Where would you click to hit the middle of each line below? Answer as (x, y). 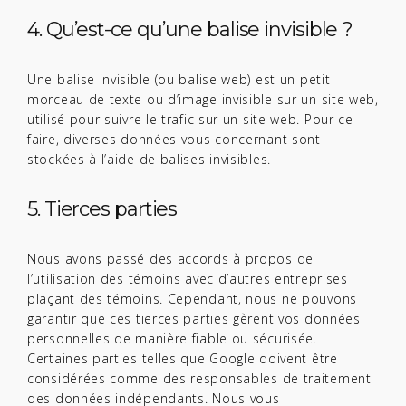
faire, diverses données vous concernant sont (174, 139)
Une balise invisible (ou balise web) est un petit (179, 79)
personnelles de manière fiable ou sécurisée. (172, 338)
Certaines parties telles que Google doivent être (183, 358)
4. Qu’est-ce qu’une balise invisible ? (190, 29)
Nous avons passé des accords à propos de (171, 259)
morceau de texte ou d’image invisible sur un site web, (203, 99)
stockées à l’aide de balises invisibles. (149, 159)
